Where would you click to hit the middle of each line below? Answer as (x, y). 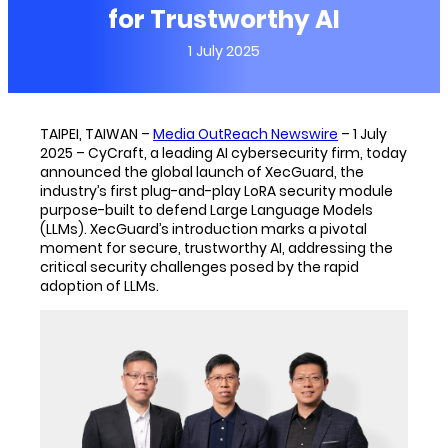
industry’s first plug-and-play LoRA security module (216, 190)
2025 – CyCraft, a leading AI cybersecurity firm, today (223, 152)
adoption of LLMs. (99, 285)
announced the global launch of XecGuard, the (202, 171)
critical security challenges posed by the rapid (199, 266)
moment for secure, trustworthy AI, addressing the (216, 247)
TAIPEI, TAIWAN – (96, 133)
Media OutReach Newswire (245, 133)
